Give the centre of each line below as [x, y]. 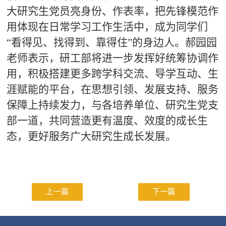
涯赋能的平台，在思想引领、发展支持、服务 [112, 89]
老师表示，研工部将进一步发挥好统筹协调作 [112, 58]
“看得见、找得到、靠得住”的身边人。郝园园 [111, 42]
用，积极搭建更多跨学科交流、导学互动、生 [112, 73]
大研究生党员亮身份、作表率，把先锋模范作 [112, 11]
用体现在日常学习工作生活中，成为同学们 [107, 26]
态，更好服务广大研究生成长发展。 [91, 136]
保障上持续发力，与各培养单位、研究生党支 [112, 105]
